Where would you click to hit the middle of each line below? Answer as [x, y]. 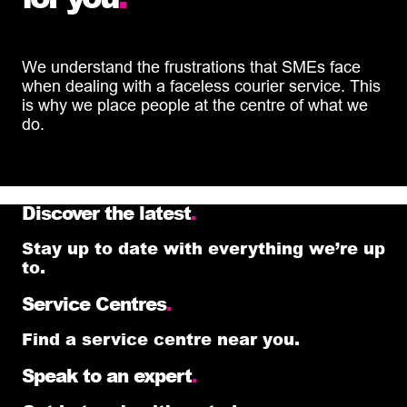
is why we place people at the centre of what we [195, 104]
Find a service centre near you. [161, 338]
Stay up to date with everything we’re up [203, 248]
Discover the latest [106, 212]
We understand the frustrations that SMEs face [191, 66]
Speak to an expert [107, 375]
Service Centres [94, 303]
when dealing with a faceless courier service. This [201, 85]
